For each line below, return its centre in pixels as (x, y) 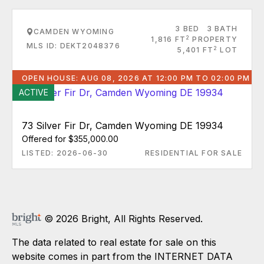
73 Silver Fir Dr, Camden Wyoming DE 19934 (123, 125)
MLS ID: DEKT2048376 (73, 46)
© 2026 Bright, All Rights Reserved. (122, 218)
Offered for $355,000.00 (70, 138)
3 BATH (222, 29)
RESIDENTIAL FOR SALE (194, 153)
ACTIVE (33, 92)
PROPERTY (214, 39)
